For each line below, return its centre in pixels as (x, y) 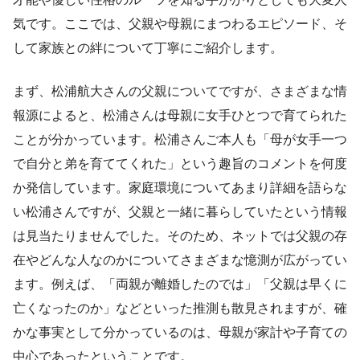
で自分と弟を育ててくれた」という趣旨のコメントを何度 (180, 163)
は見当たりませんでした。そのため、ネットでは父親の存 (180, 235)
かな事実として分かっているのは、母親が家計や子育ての (180, 332)
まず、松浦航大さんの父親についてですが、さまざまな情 (180, 91)
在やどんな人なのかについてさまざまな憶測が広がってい (180, 260)
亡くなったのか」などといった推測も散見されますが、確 (180, 308)
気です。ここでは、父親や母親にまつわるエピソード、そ (180, 23)
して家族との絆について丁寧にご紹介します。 (148, 47)
